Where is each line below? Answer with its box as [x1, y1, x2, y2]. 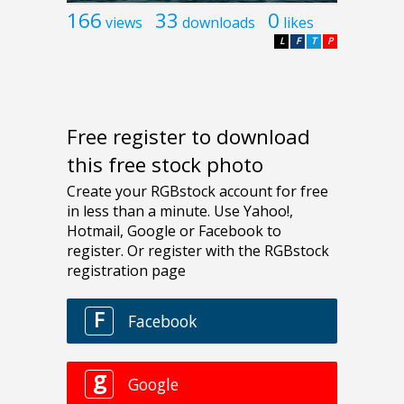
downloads [182, 12, 255, 32]
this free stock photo [67, 151, 263, 179]
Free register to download [67, 123, 310, 151]
